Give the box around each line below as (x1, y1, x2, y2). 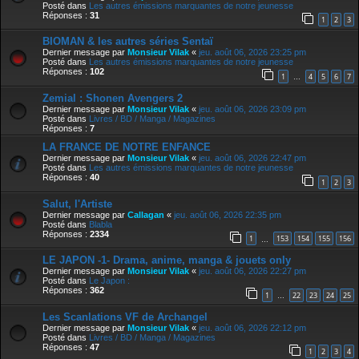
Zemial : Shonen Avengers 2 (42, 91, 183, 104)
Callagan (127, 209, 164, 220)
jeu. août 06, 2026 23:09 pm (199, 103, 306, 114)
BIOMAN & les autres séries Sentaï (42, 35, 213, 48)
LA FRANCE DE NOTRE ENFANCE (42, 140, 211, 153)
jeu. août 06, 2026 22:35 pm (174, 209, 281, 220)
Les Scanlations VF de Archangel (42, 310, 208, 323)
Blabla (89, 219, 112, 229)
